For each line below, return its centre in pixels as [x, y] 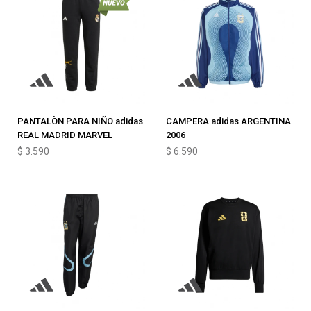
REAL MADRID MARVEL [65, 135]
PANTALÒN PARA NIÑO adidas [80, 121]
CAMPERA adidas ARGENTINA [228, 121]
